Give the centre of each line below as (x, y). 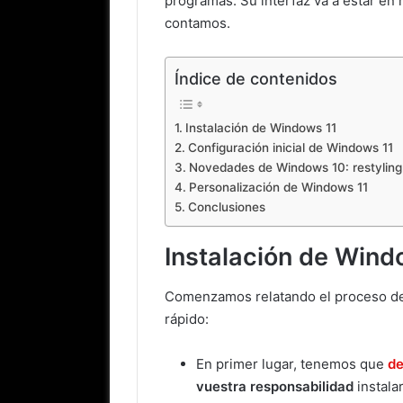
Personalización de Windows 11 (278, 187)
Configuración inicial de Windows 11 (290, 147)
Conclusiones (226, 206)
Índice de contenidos (256, 78)
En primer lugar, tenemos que (292, 364)
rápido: (187, 319)
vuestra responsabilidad (275, 387)
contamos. (197, 22)
